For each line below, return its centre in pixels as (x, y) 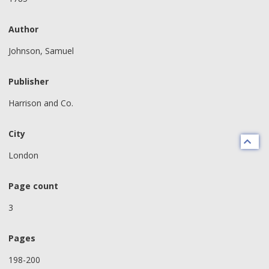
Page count (33, 186)
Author (23, 29)
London (23, 156)
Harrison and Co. (41, 103)
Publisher (29, 81)
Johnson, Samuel (41, 51)
